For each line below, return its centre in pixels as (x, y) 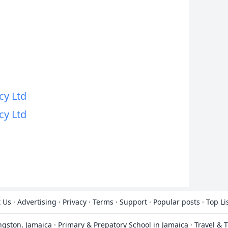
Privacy (75, 202)
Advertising (37, 202)
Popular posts (177, 202)
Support (133, 202)
